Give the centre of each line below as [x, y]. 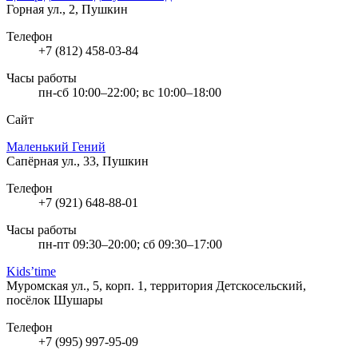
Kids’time [31, 271]
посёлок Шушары [55, 300]
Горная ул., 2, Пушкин [67, 9]
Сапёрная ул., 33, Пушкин [78, 161]
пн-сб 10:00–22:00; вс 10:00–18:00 [130, 92]
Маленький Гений [56, 146]
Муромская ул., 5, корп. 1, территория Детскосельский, [156, 285]
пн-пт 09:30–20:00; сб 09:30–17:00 [130, 244]
